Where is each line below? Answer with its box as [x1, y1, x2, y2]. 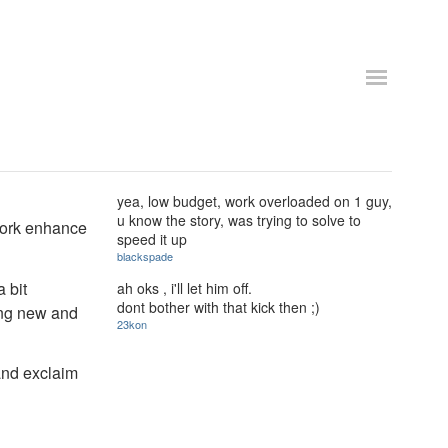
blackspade [117, 248, 173, 264]
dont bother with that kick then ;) [117, 296, 320, 317]
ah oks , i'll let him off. [117, 277, 252, 298]
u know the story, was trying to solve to [117, 210, 361, 230]
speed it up [117, 229, 187, 249]
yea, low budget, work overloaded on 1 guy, [117, 191, 392, 211]
